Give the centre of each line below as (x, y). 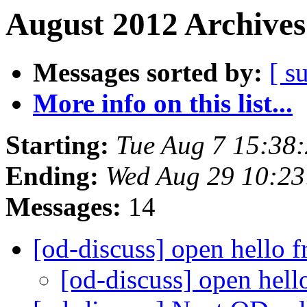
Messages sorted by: (148, 73)
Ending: (52, 176)
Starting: (57, 145)
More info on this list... (163, 103)
